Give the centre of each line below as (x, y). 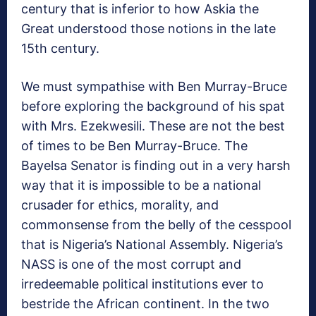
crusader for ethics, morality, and (120, 205)
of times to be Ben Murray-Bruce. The (134, 146)
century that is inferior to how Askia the (140, 9)
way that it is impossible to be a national (141, 186)
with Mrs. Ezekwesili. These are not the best (153, 126)
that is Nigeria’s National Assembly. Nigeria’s (152, 245)
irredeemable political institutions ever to (142, 284)
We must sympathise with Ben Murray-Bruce (154, 87)
